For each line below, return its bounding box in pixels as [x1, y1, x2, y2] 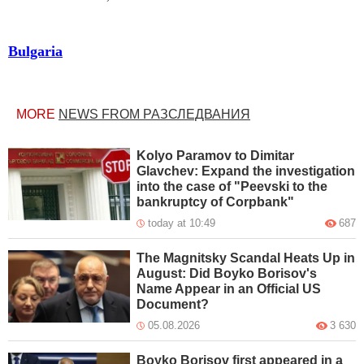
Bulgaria [8, 43, 63, 60]
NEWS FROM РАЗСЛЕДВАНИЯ [58, 107, 250, 122]
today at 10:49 [148, 217, 216, 230]
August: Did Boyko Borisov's [136, 266, 318, 281]
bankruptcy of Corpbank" [136, 195, 295, 210]
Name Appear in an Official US [136, 282, 322, 297]
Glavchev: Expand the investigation [136, 164, 356, 179]
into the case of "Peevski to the [136, 180, 328, 194]
